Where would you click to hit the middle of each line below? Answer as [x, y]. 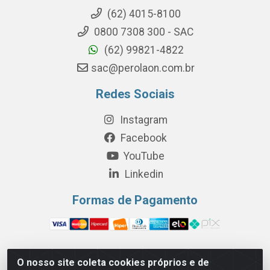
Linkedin [143, 174]
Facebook [143, 138]
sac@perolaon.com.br [143, 68]
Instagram [143, 120]
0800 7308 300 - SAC [143, 32]
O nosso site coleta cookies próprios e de [113, 262]
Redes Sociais [135, 94]
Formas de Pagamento [135, 200]
